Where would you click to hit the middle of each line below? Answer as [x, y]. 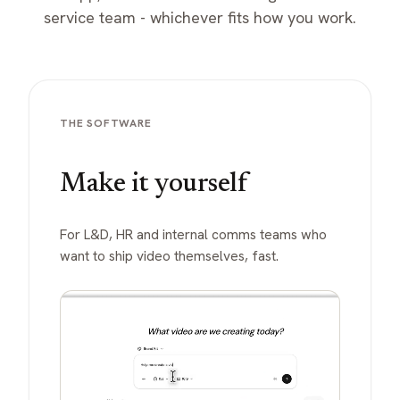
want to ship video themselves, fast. [169, 256]
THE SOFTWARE [106, 123]
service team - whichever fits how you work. [200, 17]
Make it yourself [153, 184]
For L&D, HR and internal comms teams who [193, 235]
